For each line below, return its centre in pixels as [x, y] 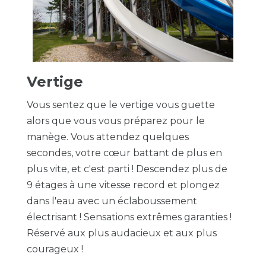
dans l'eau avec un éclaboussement [112, 201]
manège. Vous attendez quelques [107, 137]
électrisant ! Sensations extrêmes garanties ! [129, 217]
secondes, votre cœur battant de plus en [124, 153]
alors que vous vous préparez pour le [115, 121]
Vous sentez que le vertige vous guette [121, 105]
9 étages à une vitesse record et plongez [123, 185]
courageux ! [55, 249]
